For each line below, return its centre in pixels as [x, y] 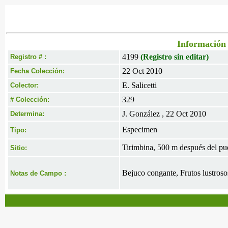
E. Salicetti [139, 85]
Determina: [27, 114]
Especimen [140, 130]
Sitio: [19, 148]
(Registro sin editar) [175, 57]
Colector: [24, 85]
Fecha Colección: [37, 71]
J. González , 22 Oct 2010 [164, 114]
